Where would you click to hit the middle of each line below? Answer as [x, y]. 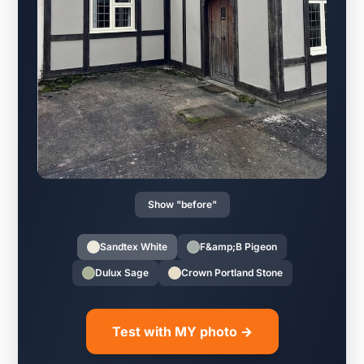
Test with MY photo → [182, 332]
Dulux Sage [121, 273]
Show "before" [182, 205]
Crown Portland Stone [232, 273]
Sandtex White [134, 247]
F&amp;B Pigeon [238, 247]
